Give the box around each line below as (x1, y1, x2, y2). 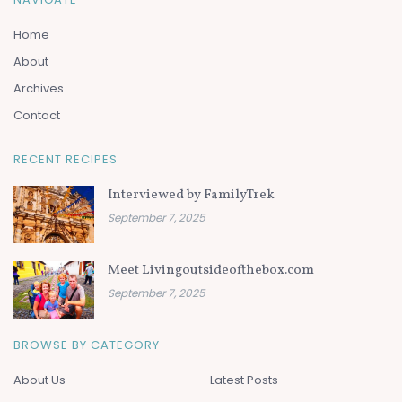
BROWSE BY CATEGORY (13, 336, 160, 354)
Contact (13, 107, 60, 125)
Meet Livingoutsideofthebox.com (108, 261, 314, 281)
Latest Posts (210, 371, 278, 389)
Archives (13, 80, 64, 98)
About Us (13, 371, 66, 389)
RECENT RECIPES (13, 151, 118, 169)
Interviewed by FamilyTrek (108, 186, 275, 205)
